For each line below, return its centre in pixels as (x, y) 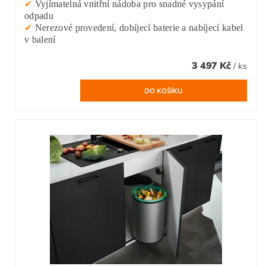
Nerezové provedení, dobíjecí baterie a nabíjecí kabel (138, 28)
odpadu (39, 16)
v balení (40, 40)
